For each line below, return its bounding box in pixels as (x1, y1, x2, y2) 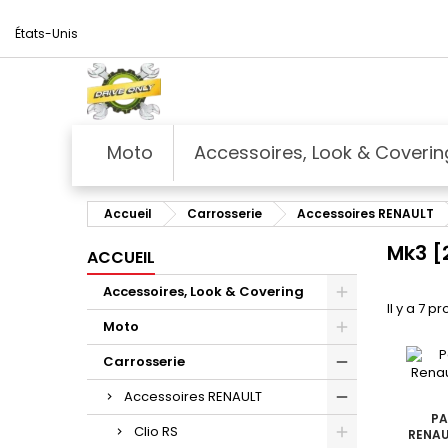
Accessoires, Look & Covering (103, 281, 304, 301)
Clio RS (134, 421, 178, 441)
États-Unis (15, 25, 78, 42)
